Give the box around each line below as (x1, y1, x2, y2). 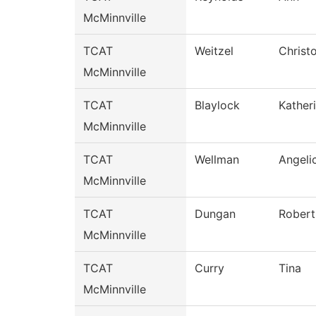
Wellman (195, 152, 239, 166)
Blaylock (195, 98, 240, 112)
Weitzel (195, 44, 233, 58)
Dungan (195, 207, 236, 221)
